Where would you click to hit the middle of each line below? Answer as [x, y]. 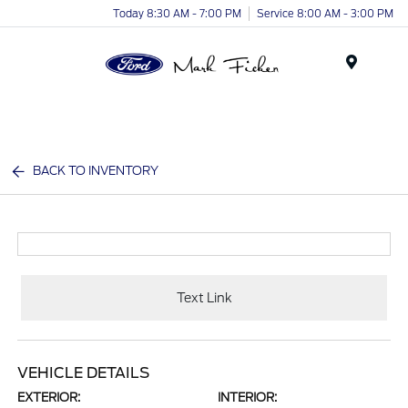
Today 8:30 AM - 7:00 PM [177, 13]
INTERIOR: [247, 398]
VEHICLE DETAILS [84, 373]
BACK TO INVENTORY [96, 171]
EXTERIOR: [49, 398]
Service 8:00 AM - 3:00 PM [325, 13]
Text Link [204, 297]
